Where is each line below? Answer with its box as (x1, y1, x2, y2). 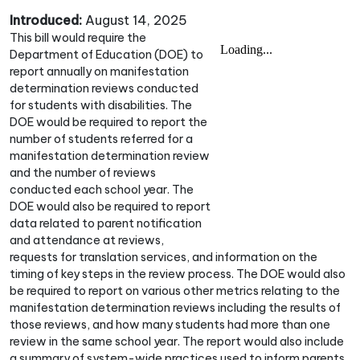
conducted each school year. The (10, 182, 194, 197)
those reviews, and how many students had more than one (10, 317, 330, 332)
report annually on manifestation (10, 64, 189, 79)
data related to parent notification (10, 216, 202, 231)
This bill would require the (10, 31, 146, 45)
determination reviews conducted (10, 81, 198, 96)
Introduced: (10, 12, 82, 28)
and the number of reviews (10, 166, 156, 180)
